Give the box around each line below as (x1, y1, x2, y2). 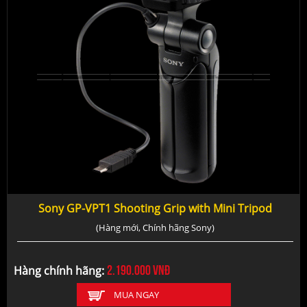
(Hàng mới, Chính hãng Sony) (96, 221, 214, 234)
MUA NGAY (113, 288, 159, 301)
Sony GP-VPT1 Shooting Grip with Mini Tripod (38, 200, 272, 216)
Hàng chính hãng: (14, 262, 107, 278)
